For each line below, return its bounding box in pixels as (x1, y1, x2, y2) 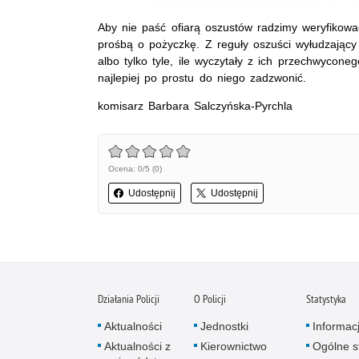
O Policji (194, 291, 226, 306)
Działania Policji (98, 291, 159, 306)
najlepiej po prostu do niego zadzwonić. (98, 71, 307, 84)
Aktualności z (104, 339, 171, 353)
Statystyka (306, 291, 346, 306)
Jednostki (200, 319, 248, 333)
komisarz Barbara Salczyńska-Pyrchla (98, 99, 293, 112)
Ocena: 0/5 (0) (108, 163, 162, 173)
